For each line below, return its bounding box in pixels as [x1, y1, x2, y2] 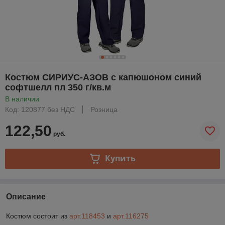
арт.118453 [69, 211, 105, 220]
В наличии [5, 94, 39, 103]
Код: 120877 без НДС [5, 105, 75, 114]
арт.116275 [113, 211, 149, 220]
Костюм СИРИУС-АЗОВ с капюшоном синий [5, 72, 201, 82]
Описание [6, 192, 46, 201]
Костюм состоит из [6, 211, 69, 220]
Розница [90, 105, 118, 114]
